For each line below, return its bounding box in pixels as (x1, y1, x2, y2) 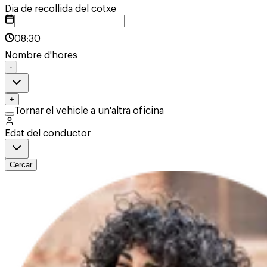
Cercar (10, 160, 32, 169)
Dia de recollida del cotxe (5, 4, 116, 14)
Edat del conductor (5, 128, 91, 138)
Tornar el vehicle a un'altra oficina (14, 105, 164, 116)
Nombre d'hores (5, 50, 77, 60)
